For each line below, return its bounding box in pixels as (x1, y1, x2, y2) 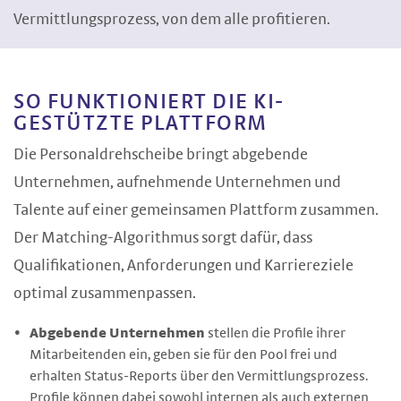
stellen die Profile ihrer (205, 326, 346, 340)
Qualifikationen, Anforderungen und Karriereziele (13, 258, 354, 274)
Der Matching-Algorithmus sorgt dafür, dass (13, 230, 312, 246)
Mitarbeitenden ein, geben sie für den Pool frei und (30, 347, 337, 362)
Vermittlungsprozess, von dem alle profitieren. (13, 12, 330, 28)
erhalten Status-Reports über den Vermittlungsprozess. (30, 369, 368, 383)
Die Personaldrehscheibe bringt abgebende (13, 147, 308, 163)
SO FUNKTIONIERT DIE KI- (13, 91, 285, 113)
